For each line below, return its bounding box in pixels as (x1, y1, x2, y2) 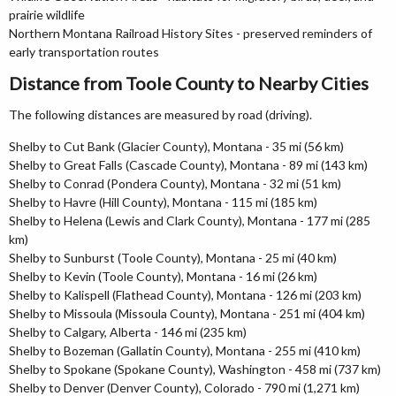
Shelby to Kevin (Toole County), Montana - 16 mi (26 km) (9, 269, 317, 284)
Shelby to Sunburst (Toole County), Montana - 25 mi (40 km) (9, 250, 337, 265)
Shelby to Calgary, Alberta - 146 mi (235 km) (9, 324, 247, 339)
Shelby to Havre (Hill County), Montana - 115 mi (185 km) (9, 194, 317, 209)
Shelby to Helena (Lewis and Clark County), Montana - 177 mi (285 (9, 213, 370, 228)
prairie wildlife (9, 7, 85, 22)
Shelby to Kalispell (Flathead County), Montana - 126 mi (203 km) (9, 287, 362, 302)
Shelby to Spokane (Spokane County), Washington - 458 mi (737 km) (9, 362, 381, 377)
